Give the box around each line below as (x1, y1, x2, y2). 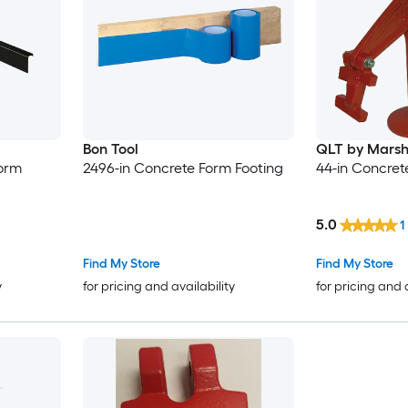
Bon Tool (82, 139, 138, 158)
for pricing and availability (82, 279, 235, 295)
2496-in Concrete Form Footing (82, 158, 283, 177)
